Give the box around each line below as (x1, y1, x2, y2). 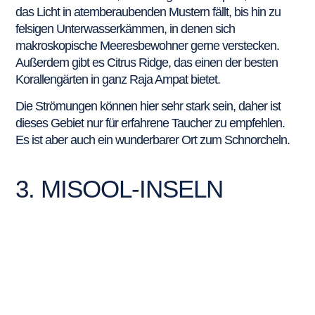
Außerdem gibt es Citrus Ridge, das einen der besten (15, 55, 278, 70)
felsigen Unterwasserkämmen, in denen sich (15, 21, 236, 36)
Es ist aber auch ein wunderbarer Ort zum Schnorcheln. (15, 133, 293, 148)
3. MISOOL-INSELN (15, 174, 224, 202)
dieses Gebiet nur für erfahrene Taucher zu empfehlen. (15, 116, 285, 131)
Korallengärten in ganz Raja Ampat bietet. (15, 72, 221, 86)
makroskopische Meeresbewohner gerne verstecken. (15, 38, 280, 53)
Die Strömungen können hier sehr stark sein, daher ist (15, 99, 281, 114)
